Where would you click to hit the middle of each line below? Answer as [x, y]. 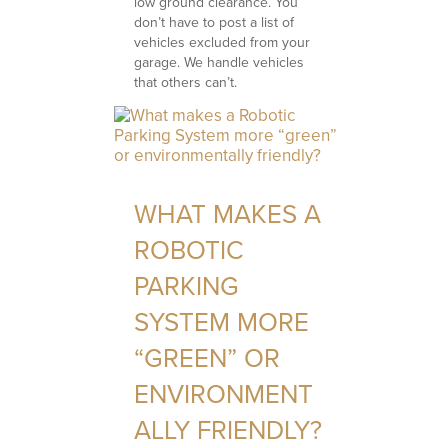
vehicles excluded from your [222, 42]
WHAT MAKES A [228, 213]
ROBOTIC [189, 249]
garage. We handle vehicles [219, 62]
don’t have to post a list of [214, 22]
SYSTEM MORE [222, 321]
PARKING [187, 285]
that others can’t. [186, 82]
